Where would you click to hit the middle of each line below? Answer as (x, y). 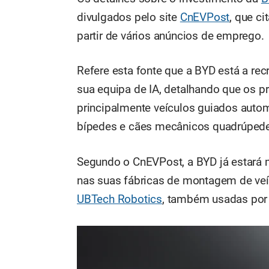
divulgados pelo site (128, 17)
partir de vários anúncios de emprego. (171, 36)
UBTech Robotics (120, 200)
